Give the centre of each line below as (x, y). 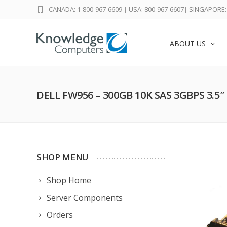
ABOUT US (188, 43)
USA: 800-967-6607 (156, 9)
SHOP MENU (63, 157)
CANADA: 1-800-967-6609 (85, 9)
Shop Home (69, 180)
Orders (60, 215)
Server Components (85, 198)
